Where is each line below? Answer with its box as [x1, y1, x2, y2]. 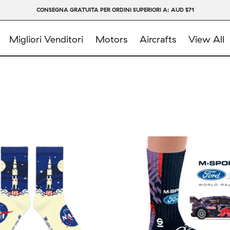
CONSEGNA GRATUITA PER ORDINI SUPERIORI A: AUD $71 [36, 6, 194, 13]
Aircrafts [139, 33, 176, 45]
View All [188, 33, 224, 45]
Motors [95, 33, 127, 45]
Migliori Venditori [9, 33, 83, 45]
